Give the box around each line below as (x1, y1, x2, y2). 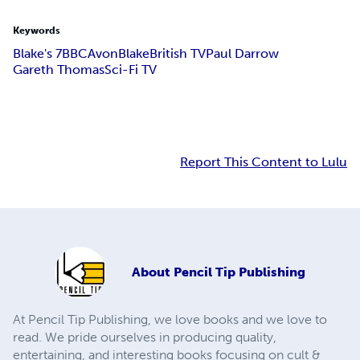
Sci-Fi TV (104, 62, 157, 78)
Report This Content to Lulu (180, 154, 347, 170)
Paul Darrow (206, 46, 279, 62)
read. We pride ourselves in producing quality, (13, 329, 276, 346)
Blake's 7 (13, 46, 62, 62)
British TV (149, 46, 206, 62)
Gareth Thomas (13, 62, 104, 78)
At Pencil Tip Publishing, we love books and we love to (13, 312, 327, 328)
